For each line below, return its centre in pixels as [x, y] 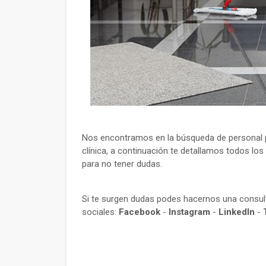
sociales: [100, 212]
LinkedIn [237, 212]
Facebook [140, 212]
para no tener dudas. [122, 164]
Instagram [189, 212]
